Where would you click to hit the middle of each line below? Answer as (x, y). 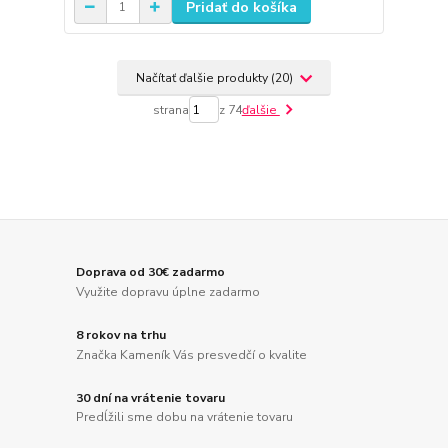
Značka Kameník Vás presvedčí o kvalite (192, 354)
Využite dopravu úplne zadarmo (168, 291)
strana (170, 109)
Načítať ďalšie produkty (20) (215, 77)
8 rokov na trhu (121, 334)
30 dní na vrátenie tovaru (151, 397)
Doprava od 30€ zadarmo (151, 272)
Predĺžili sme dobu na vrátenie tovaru (185, 417)
